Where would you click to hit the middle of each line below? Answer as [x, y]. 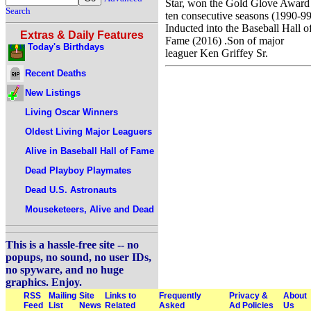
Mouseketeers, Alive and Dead [90, 209]
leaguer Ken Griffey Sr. [217, 53]
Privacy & [249, 296]
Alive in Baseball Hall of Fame [90, 151]
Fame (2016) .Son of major [225, 40]
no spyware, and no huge [65, 270]
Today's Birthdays [66, 47]
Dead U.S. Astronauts [71, 190]
